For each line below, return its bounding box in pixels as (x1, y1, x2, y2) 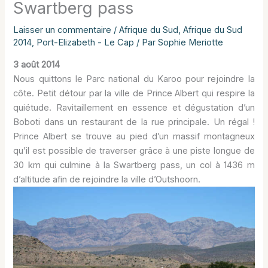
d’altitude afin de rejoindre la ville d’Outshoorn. (13, 174, 201, 185)
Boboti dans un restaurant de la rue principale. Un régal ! (13, 117, 255, 128)
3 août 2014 (13, 59, 60, 71)
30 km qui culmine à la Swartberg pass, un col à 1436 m (13, 160, 255, 171)
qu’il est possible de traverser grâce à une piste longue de (13, 145, 255, 157)
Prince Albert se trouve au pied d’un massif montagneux (13, 131, 255, 142)
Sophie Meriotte (158, 36, 224, 48)
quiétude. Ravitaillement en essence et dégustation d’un (13, 102, 255, 114)
